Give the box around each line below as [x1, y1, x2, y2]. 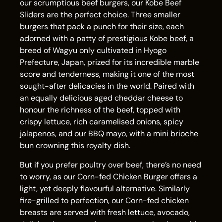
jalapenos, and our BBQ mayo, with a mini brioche [20, 128, 198, 139]
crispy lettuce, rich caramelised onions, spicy [20, 116, 183, 127]
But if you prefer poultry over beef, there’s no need [20, 160, 201, 170]
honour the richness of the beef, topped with [20, 105, 180, 115]
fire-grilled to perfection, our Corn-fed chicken [20, 195, 189, 206]
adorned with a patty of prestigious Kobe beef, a [20, 33, 194, 44]
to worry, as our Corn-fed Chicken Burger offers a [20, 171, 197, 182]
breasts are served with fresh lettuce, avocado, [20, 207, 190, 218]
